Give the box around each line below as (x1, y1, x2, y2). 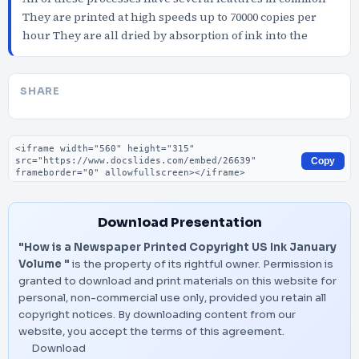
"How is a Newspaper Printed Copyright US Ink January (18, 240, 337, 254)
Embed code (7, 135, 89, 151)
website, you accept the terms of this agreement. (18, 325, 284, 338)
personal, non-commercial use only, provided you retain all (18, 291, 326, 305)
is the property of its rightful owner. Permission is (70, 257, 333, 271)
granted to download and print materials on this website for (18, 274, 337, 288)
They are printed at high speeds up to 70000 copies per (22, 9, 317, 25)
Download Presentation (97, 214, 262, 231)
